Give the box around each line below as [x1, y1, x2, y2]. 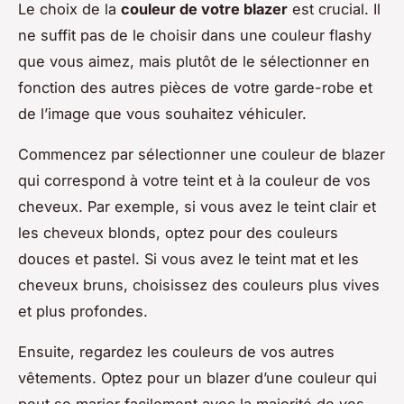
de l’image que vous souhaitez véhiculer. [18, 105, 307, 124]
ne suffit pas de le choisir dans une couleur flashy [18, 26, 372, 45]
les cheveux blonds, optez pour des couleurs [18, 224, 338, 243]
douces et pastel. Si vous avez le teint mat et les [18, 250, 359, 269]
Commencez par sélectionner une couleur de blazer [18, 145, 385, 164]
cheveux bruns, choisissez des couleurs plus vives [18, 276, 380, 295]
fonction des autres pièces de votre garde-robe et [18, 78, 372, 97]
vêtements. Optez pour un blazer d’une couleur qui [18, 369, 377, 388]
